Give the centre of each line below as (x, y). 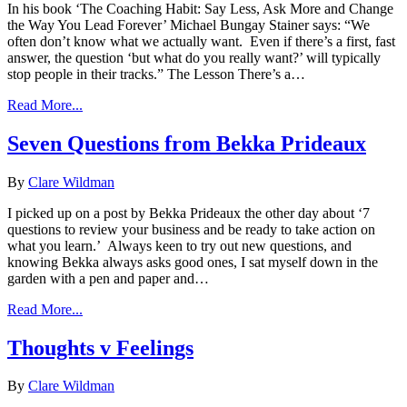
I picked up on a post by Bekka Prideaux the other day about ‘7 (189, 213)
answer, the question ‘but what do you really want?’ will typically (194, 57)
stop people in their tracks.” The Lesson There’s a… (156, 74)
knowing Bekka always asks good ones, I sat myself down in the (193, 262)
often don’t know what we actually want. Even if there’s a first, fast (201, 41)
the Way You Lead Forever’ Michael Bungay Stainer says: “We (189, 25)
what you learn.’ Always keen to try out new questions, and (179, 245)
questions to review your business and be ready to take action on (191, 229)
